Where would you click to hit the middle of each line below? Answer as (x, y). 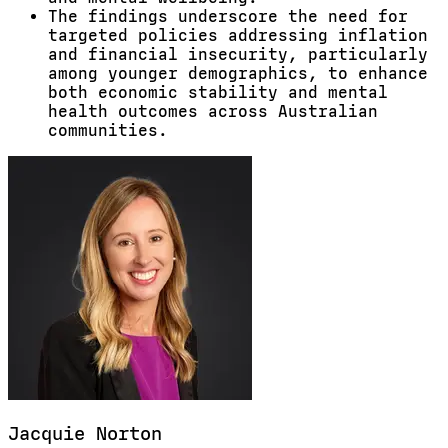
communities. (108, 130)
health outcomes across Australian (213, 111)
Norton (129, 433)
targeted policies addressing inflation (238, 35)
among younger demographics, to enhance (238, 73)
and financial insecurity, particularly (238, 54)
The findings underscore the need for (228, 16)
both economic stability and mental (218, 92)
